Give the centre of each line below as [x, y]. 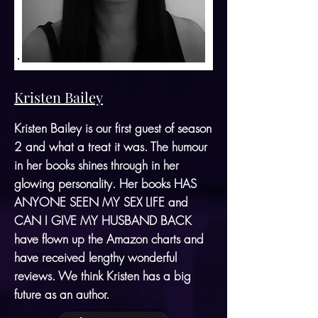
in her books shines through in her [97, 165]
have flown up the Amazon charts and [109, 238]
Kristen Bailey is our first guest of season [113, 128]
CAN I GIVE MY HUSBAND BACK [103, 220]
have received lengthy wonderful [95, 257]
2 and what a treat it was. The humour [111, 146]
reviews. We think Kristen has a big [103, 275]
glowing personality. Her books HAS [105, 183]
